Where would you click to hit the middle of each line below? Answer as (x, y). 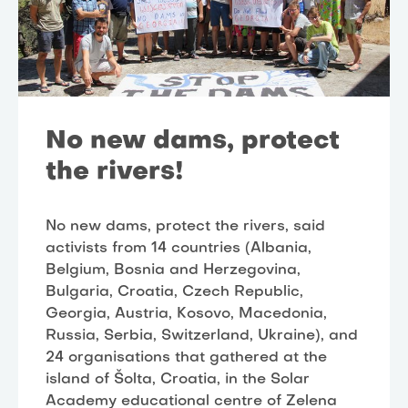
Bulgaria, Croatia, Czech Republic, (174, 292)
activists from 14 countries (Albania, (178, 248)
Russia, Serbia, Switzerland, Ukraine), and (202, 336)
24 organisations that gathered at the (186, 357)
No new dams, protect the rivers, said (185, 226)
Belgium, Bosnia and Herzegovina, (173, 270)
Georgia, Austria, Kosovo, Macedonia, (186, 314)
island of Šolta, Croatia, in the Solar (178, 379)
